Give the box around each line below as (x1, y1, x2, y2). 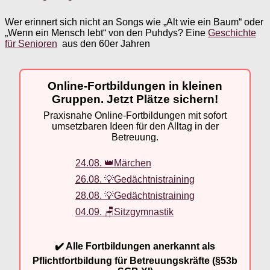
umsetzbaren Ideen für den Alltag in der (51, 121, 219, 132)
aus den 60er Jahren (57, 38, 150, 49)
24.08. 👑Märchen (75, 157, 151, 168)
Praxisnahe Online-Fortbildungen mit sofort (43, 110, 227, 121)
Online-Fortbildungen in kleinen (48, 79, 222, 92)
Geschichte (208, 27, 256, 38)
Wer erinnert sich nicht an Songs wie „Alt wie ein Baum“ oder (5, 16, 263, 27)
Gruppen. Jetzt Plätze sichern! (52, 92, 218, 105)
